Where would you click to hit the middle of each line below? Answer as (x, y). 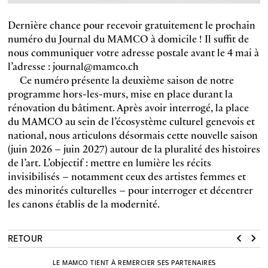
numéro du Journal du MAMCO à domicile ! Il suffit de (128, 38)
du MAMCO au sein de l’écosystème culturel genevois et (131, 121)
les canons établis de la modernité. (83, 203)
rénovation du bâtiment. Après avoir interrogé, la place (128, 107)
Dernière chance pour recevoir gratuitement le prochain (131, 25)
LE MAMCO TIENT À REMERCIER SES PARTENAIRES (134, 262)
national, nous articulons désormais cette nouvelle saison (133, 135)
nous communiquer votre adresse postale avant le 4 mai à (133, 52)
